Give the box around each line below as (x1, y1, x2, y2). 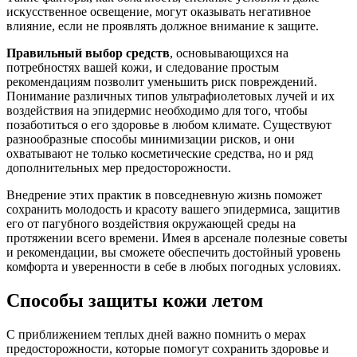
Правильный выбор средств (6, 45, 170, 60)
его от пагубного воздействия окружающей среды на (6, 216, 296, 230)
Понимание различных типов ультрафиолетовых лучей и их (6, 88, 335, 103)
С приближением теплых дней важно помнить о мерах (6, 327, 306, 341)
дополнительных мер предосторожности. (6, 160, 231, 175)
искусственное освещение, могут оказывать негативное (6, 4, 311, 18)
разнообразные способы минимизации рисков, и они (6, 131, 295, 146)
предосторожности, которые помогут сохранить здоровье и (6, 341, 329, 355)
